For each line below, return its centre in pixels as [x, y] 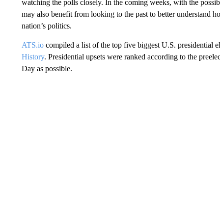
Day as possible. [47, 69]
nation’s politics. [46, 26]
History [33, 57]
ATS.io [32, 45]
